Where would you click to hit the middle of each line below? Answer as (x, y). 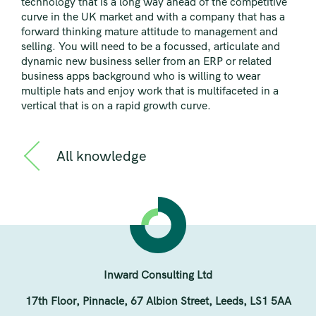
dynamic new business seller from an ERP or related (146, 61)
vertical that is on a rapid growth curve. (116, 106)
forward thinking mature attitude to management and (150, 32)
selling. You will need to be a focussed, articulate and (151, 47)
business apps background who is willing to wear (141, 76)
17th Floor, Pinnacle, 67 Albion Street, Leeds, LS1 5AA (158, 301)
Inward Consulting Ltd (158, 275)
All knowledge (102, 157)
